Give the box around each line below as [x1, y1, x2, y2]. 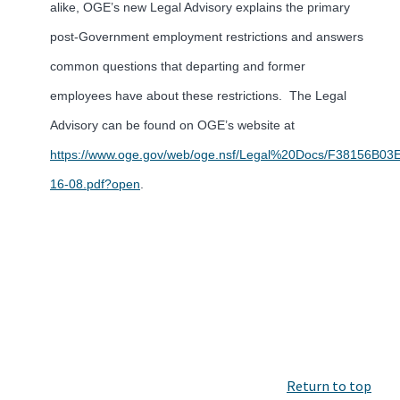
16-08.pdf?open [50, 176, 140, 191]
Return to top [287, 376, 371, 395]
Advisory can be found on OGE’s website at [50, 117, 295, 132]
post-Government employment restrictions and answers [50, 29, 363, 44]
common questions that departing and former [50, 58, 305, 73]
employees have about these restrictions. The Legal [50, 87, 346, 103]
